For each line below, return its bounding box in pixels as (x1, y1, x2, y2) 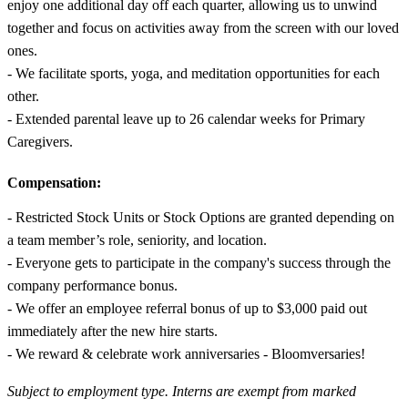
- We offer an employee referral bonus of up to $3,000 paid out (7, 300, 367, 316)
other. (7, 87, 39, 104)
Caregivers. (7, 133, 73, 149)
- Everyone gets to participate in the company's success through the (7, 254, 391, 270)
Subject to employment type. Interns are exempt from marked (7, 382, 356, 399)
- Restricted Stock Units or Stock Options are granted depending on (7, 209, 394, 225)
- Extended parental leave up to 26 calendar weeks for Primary (7, 110, 365, 127)
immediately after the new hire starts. (7, 322, 218, 339)
